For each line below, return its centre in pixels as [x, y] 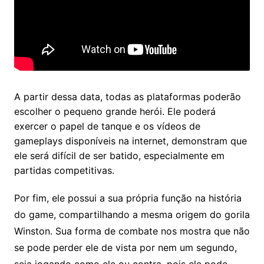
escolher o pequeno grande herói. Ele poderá [115, 112]
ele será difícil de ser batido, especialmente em [119, 156]
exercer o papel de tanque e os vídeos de [107, 126]
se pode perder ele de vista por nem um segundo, [125, 248]
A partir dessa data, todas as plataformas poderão [127, 97]
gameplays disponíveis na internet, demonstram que [130, 141]
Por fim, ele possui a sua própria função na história [128, 198]
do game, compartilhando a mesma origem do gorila [132, 215]
